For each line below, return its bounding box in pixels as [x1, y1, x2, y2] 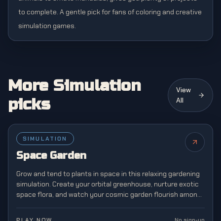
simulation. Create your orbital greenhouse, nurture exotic [16, 180, 199, 188]
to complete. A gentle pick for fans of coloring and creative [18, 7, 202, 16]
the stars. [16, 200, 47, 209]
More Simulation [8, 76, 141, 95]
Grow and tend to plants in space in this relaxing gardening [16, 169, 200, 178]
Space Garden [16, 149, 86, 162]
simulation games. [18, 21, 76, 30]
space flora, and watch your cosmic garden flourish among [16, 190, 201, 199]
